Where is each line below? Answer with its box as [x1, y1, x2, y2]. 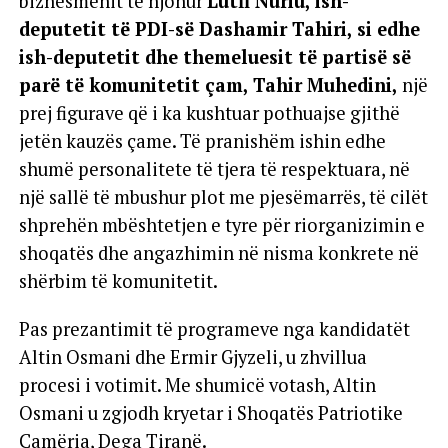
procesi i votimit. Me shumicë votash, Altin [18, 373, 376, 397]
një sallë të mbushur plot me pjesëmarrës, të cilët [18, 185, 428, 209]
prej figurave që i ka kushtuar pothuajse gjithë [18, 101, 400, 125]
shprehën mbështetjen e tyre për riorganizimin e [18, 213, 425, 237]
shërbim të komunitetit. [18, 269, 218, 293]
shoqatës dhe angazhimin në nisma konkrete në [18, 241, 419, 265]
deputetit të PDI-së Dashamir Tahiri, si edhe [18, 17, 420, 41]
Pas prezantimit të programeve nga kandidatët [18, 317, 410, 341]
